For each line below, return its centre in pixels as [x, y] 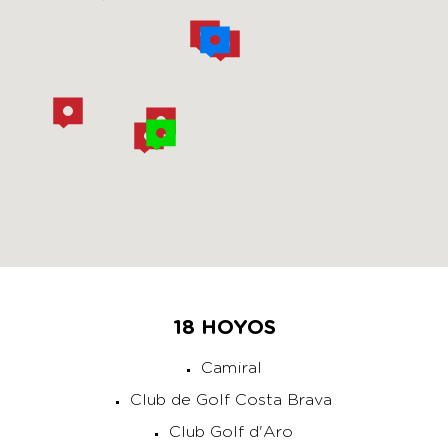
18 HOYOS [224, 328]
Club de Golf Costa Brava [231, 400]
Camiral [231, 368]
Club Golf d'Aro [231, 432]
